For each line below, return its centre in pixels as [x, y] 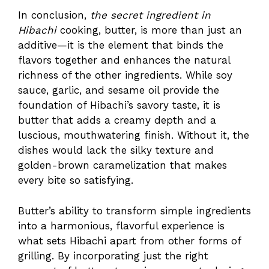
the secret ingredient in [150, 15]
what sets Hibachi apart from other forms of [129, 240]
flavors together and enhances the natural [124, 60]
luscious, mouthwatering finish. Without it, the [134, 135]
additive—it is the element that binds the [121, 45]
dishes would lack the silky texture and [116, 150]
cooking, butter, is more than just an [149, 30]
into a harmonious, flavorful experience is [121, 225]
